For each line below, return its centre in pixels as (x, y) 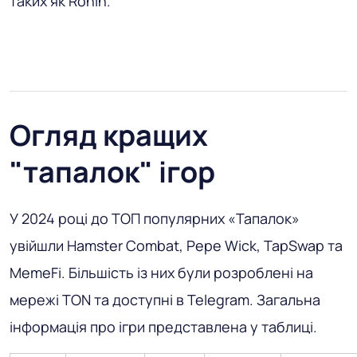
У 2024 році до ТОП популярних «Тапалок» (155, 219)
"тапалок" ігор (112, 172)
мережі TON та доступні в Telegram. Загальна (165, 300)
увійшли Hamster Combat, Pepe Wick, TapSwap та (176, 246)
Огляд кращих (109, 135)
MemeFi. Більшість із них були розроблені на (161, 273)
